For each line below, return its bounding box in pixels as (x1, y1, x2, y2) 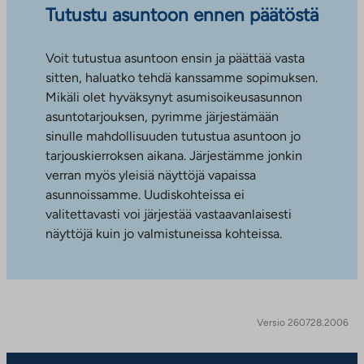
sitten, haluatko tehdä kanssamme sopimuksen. (45, 69, 318, 85)
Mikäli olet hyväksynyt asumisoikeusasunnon (45, 89, 302, 105)
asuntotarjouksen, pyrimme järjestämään (45, 108, 279, 124)
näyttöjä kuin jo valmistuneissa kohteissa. (45, 225, 282, 241)
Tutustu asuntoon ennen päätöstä (45, 3, 318, 26)
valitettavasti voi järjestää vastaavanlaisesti (45, 206, 292, 222)
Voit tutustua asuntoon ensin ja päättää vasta (45, 50, 305, 66)
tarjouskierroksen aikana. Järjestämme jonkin (45, 147, 302, 163)
